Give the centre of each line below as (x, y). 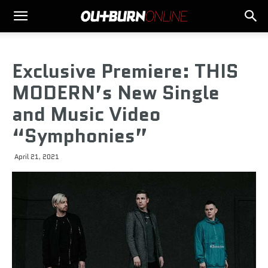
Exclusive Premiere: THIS (125, 71)
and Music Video (86, 114)
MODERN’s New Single (116, 93)
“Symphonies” (80, 136)
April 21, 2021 (37, 157)
